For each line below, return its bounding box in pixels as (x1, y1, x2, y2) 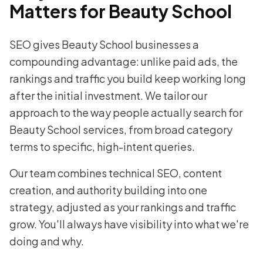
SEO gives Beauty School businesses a (9, 38, 199, 52)
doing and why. (9, 234, 84, 248)
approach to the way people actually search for (9, 106, 242, 120)
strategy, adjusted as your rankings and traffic (9, 200, 236, 214)
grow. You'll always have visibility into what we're (9, 217, 249, 231)
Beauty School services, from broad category (9, 123, 232, 137)
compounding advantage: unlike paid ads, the (9, 55, 238, 69)
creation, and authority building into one (9, 183, 207, 197)
